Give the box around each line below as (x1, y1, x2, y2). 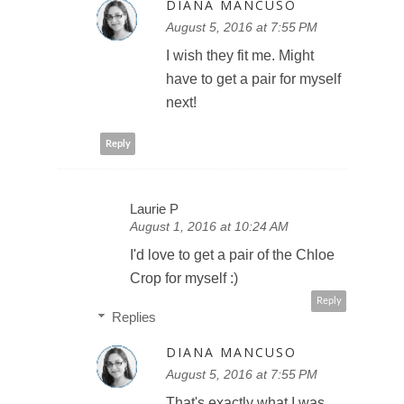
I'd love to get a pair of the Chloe (130, 247, 335, 263)
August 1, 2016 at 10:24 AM (130, 219, 289, 234)
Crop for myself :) (130, 271, 238, 287)
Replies (112, 309, 156, 326)
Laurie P (130, 201, 179, 217)
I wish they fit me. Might (166, 48, 314, 64)
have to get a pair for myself (166, 71, 341, 87)
